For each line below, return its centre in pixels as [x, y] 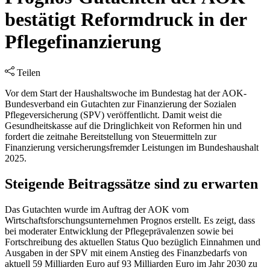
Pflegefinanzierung [83, 42]
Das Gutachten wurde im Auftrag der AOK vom [97, 209]
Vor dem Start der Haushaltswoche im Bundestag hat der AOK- [126, 93]
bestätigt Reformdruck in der [126, 20]
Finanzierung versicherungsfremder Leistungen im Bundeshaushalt [132, 147]
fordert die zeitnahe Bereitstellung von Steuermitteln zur [111, 136]
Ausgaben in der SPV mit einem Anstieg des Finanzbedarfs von [126, 253]
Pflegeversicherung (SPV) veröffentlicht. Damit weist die [113, 115]
